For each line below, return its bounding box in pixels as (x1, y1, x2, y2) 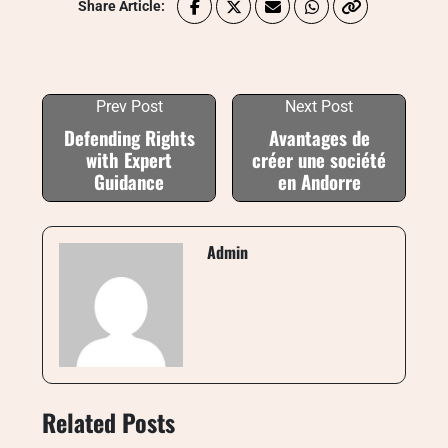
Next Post (285, 97, 353, 116)
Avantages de (268, 124, 370, 151)
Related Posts (42, 403, 175, 440)
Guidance (94, 168, 164, 195)
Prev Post (95, 97, 163, 116)
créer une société (252, 146, 386, 173)
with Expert (86, 146, 172, 173)
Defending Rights (63, 124, 195, 151)
